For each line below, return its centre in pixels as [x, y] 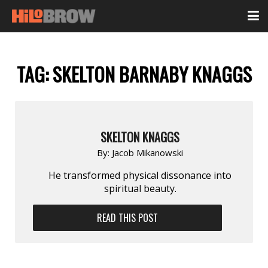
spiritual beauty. [140, 188]
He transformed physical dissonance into [140, 175]
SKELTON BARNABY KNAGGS [152, 74]
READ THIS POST [128, 217]
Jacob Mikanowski [147, 152]
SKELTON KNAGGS [140, 137]
